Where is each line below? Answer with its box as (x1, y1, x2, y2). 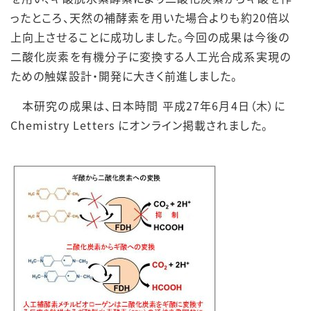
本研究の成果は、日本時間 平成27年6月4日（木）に (10, 97, 286, 114)
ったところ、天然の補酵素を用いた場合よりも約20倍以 (10, 9, 291, 26)
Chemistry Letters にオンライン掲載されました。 (10, 117, 268, 133)
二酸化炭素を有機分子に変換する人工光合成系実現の (10, 48, 291, 65)
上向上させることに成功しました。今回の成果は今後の (10, 28, 289, 45)
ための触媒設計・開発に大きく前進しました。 (10, 67, 238, 84)
